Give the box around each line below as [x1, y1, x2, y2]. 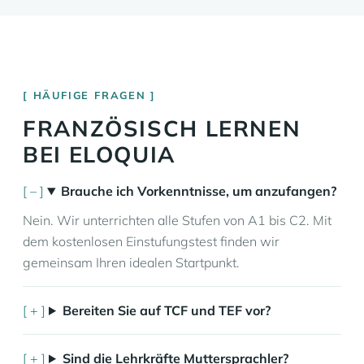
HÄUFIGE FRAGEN [32, 89, 146, 102]
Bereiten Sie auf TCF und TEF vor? [62, 302, 271, 318]
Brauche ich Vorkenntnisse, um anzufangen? [60, 183, 336, 199]
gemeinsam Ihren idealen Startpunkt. [23, 254, 240, 271]
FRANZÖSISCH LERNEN [23, 115, 301, 142]
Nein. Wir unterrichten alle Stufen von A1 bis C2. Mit [23, 212, 331, 228]
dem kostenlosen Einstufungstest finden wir [23, 233, 279, 249]
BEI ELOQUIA [23, 141, 175, 168]
